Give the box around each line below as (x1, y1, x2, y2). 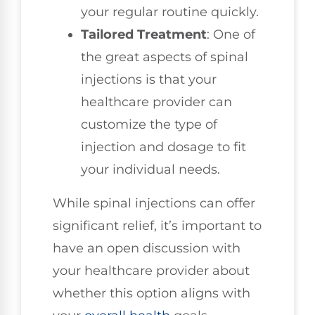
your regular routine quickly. (81, 4, 259, 20)
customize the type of (81, 116, 217, 132)
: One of (207, 26, 255, 42)
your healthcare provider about (53, 262, 250, 278)
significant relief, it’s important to (53, 217, 262, 233)
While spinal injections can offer (53, 195, 255, 211)
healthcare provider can (81, 94, 232, 110)
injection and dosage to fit (81, 139, 246, 155)
